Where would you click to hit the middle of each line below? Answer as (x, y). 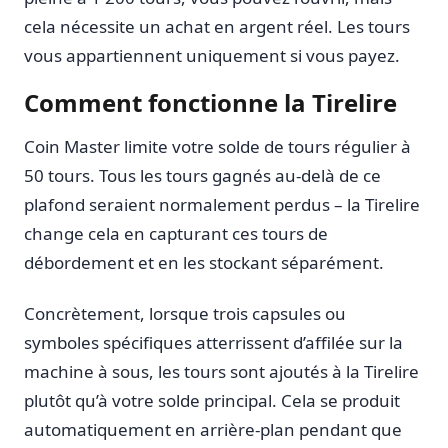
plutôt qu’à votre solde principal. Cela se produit (212, 400)
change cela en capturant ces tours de (176, 234)
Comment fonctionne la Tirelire (210, 103)
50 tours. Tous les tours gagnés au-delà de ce (202, 176)
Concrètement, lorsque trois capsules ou (185, 313)
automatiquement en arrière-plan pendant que (213, 429)
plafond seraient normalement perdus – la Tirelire (222, 205)
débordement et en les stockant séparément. (204, 263)
